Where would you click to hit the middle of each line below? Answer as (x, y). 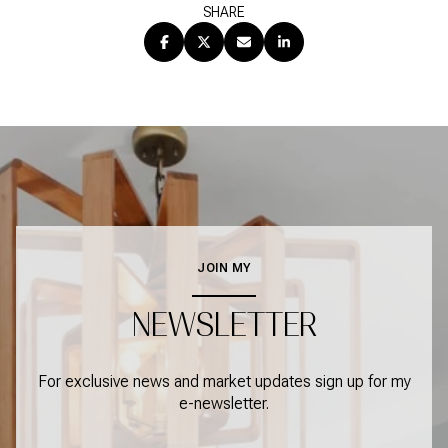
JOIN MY (224, 267)
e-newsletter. (224, 404)
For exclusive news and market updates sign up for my (224, 382)
